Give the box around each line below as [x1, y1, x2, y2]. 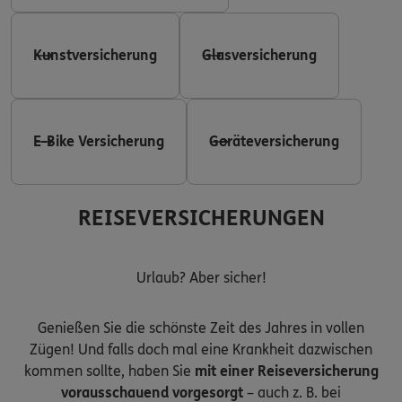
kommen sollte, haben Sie [23, 362, 195, 380]
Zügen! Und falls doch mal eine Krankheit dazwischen [30, 340, 372, 358]
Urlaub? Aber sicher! [135, 268, 267, 286]
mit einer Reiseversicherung [194, 362, 379, 380]
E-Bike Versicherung [33, 132, 164, 150]
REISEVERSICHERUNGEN [77, 205, 325, 232]
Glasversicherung [202, 46, 317, 64]
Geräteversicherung [209, 132, 339, 150]
